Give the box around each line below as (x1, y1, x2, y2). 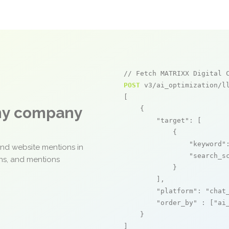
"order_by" (156, 199, 197, 207)
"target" (156, 117, 189, 124)
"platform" (156, 187, 197, 195)
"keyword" (189, 140, 226, 148)
